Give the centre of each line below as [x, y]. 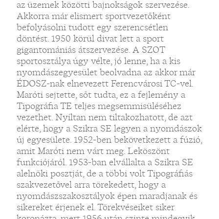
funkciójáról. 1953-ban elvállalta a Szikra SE [105, 162]
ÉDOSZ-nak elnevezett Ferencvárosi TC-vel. [105, 83]
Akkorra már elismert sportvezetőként [93, 16]
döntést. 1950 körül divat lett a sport [90, 38]
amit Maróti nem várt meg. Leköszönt [93, 151]
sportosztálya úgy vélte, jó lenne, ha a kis [98, 61]
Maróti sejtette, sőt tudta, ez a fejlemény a [101, 95]
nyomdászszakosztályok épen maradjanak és [107, 196]
